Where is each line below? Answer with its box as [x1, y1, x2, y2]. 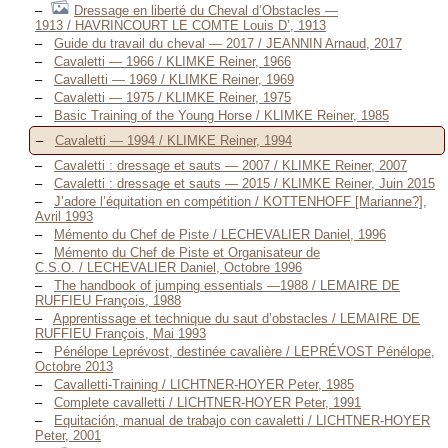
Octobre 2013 [35, 359, 113, 375]
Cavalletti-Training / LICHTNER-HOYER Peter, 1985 [54, 377, 354, 393]
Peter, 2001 [35, 428, 101, 444]
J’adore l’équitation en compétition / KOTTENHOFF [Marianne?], [54, 194, 427, 210]
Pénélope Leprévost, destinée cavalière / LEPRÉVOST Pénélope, [54, 344, 435, 360]
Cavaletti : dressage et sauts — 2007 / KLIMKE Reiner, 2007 [54, 158, 407, 174]
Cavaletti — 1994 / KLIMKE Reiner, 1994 [55, 132, 292, 148]
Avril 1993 [35, 209, 93, 225]
